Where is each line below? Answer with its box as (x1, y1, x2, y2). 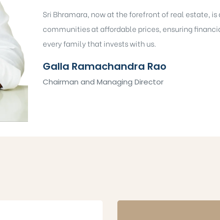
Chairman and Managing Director (42, 76, 164, 87)
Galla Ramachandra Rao (42, 59, 166, 73)
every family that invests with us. (42, 37, 156, 49)
